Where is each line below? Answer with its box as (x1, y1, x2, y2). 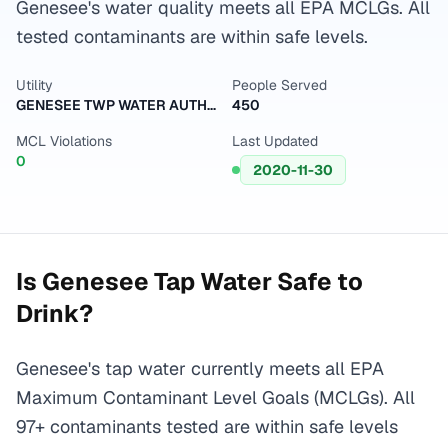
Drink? (16, 298, 93, 329)
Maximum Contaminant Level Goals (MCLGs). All (16, 386, 415, 409)
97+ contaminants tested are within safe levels (16, 415, 398, 438)
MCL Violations (16, 132, 112, 150)
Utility (16, 76, 53, 94)
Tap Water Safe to (149, 266, 363, 297)
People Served (232, 76, 327, 94)
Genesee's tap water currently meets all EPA (16, 357, 384, 380)
